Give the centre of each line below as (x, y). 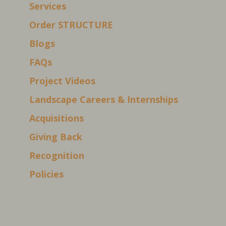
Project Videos (63, 81)
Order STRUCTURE (71, 25)
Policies (47, 174)
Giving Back (56, 137)
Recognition (57, 156)
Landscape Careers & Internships (104, 100)
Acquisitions (57, 118)
